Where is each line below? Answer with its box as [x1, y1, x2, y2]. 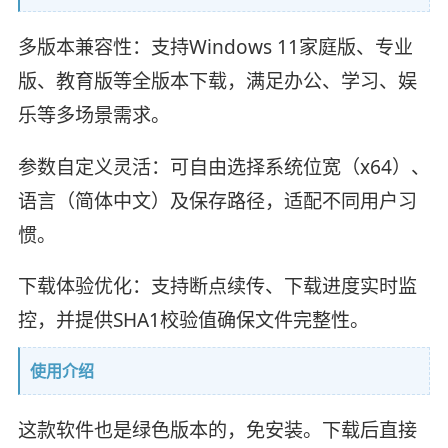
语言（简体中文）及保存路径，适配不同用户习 [17, 187, 417, 214]
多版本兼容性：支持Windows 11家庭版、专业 [17, 33, 413, 60]
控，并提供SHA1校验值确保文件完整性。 [17, 307, 369, 334]
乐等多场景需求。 [17, 101, 170, 128]
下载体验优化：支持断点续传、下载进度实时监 [17, 273, 417, 300]
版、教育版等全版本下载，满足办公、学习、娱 [17, 67, 417, 94]
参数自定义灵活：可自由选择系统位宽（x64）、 [17, 153, 430, 180]
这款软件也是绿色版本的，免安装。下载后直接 [17, 417, 417, 444]
